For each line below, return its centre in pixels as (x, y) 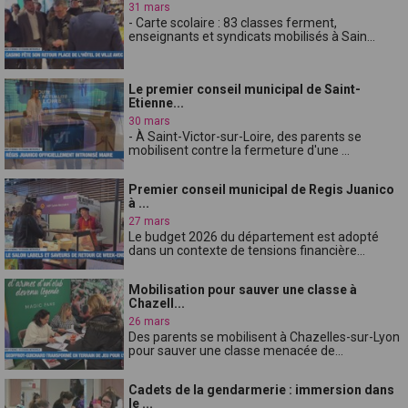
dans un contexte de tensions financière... (247, 250)
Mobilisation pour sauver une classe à (243, 289)
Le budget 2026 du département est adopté (254, 236)
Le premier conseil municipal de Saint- (245, 89)
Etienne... (157, 102)
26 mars (150, 321)
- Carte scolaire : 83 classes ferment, (233, 22)
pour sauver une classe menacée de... (236, 350)
